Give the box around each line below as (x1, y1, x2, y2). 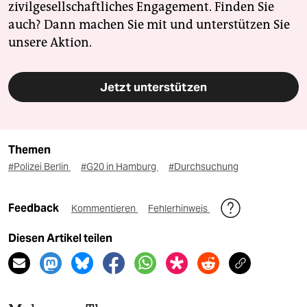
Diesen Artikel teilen (8, 231, 112, 245)
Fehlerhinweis (148, 201, 210, 214)
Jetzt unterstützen (100, 79, 207, 95)
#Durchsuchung (169, 160, 238, 173)
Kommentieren (71, 201, 138, 214)
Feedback (8, 201, 61, 214)
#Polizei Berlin (8, 160, 71, 173)
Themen (8, 143, 51, 156)
